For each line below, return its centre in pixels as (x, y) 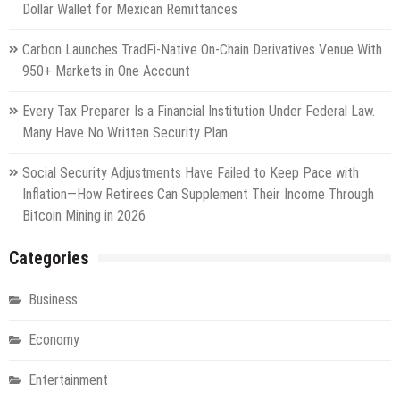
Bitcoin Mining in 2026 (84, 216)
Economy (54, 340)
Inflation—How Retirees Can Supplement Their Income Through (198, 195)
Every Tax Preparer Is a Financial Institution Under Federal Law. (199, 112)
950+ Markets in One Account (106, 71)
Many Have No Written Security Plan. (126, 133)
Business (53, 300)
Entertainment (68, 380)
